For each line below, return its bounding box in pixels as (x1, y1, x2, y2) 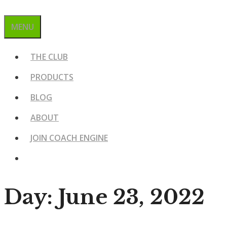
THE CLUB (30, 51, 68, 62)
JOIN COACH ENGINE (30, 132, 108, 143)
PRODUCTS (30, 71, 73, 83)
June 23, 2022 (58, 184, 205, 210)
